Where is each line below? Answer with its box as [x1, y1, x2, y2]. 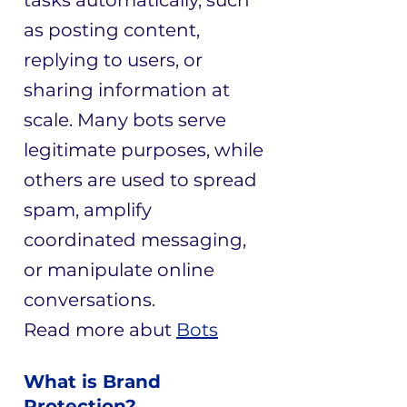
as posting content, [24, 19, 200, 41]
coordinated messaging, [24, 229, 246, 251]
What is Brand [24, 371, 161, 392]
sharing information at [24, 79, 230, 101]
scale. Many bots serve [24, 109, 226, 131]
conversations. [24, 289, 155, 311]
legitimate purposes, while [24, 139, 263, 161]
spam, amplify [24, 199, 152, 221]
